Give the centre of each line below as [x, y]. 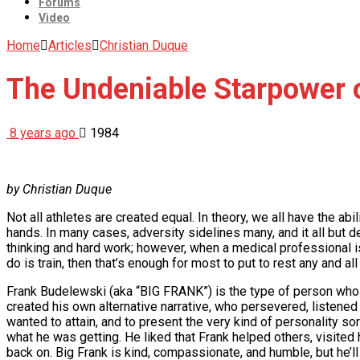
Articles [70, 45]
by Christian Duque [59, 190]
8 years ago [44, 133]
